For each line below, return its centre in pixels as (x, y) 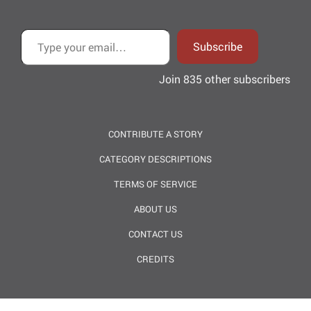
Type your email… (39, 28)
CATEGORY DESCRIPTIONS (155, 159)
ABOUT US (155, 209)
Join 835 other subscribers (225, 79)
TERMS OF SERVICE (155, 184)
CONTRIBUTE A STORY (155, 134)
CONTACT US (155, 234)
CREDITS (155, 259)
